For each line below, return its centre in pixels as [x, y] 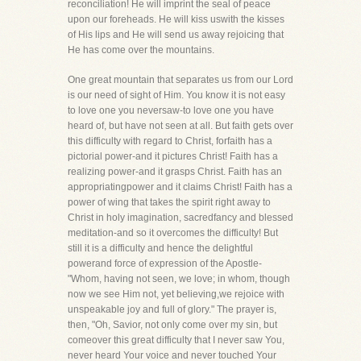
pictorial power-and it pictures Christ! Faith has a [173, 156]
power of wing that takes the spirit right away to [169, 202]
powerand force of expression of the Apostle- [165, 263]
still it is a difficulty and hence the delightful [160, 248]
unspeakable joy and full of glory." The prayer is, [172, 309]
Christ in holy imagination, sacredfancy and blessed [180, 218]
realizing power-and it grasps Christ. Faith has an [175, 172]
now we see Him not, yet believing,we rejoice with [176, 294]
